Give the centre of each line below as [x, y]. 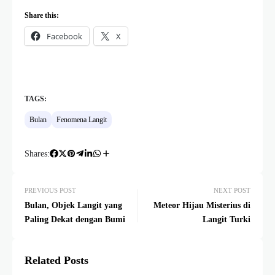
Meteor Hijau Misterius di [202, 205]
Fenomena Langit [82, 119]
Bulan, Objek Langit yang [73, 205]
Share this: [42, 15]
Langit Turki [227, 219]
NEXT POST [232, 190]
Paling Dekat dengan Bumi [75, 219]
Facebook [64, 36]
